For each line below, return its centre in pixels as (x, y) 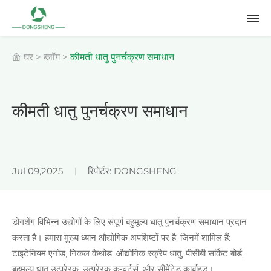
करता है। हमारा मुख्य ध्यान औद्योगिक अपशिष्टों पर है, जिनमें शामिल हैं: (121, 238)
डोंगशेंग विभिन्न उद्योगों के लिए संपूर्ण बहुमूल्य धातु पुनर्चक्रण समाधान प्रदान (129, 223)
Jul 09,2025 (38, 171)
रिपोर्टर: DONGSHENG (132, 171)
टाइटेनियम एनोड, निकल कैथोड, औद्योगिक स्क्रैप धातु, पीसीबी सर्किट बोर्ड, (128, 254)
